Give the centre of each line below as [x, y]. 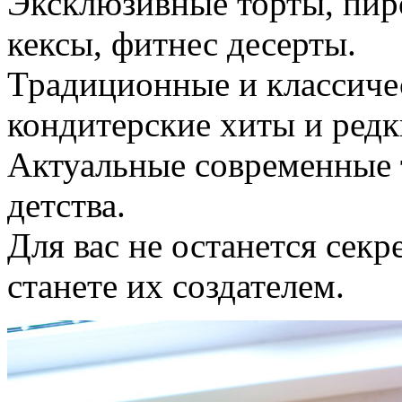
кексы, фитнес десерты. [182, 43]
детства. [66, 205]
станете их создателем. [176, 285]
